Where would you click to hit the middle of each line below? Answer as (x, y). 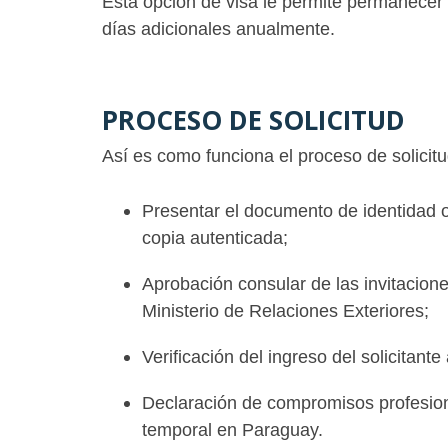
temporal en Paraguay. (232, 429)
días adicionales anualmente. (218, 28)
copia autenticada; (215, 237)
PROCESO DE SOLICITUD (257, 119)
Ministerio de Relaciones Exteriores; (285, 310)
